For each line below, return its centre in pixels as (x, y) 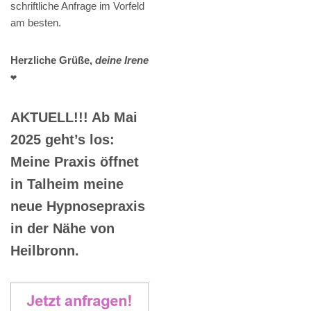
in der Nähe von (62, 229)
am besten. (36, 23)
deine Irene (122, 60)
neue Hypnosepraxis (78, 207)
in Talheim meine (67, 184)
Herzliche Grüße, (53, 60)
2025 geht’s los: (62, 140)
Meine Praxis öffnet (75, 162)
